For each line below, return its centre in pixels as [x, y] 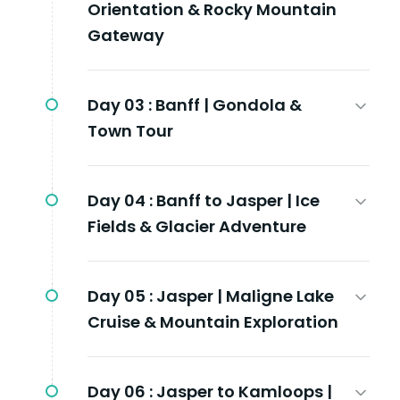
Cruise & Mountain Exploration [213, 321]
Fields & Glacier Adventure [197, 226]
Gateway [126, 35]
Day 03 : [120, 104]
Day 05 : [120, 296]
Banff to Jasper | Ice [238, 200]
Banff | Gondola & [229, 104]
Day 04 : [120, 200]
